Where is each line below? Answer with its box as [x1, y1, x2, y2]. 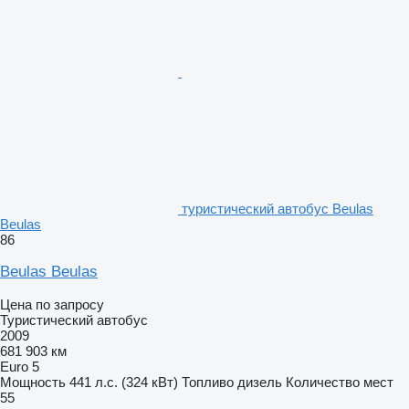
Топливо [182, 374, 234, 390]
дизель [237, 374, 282, 390]
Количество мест [286, 374, 393, 390]
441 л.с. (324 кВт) [69, 374, 178, 390]
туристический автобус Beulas [182, 201, 373, 216]
